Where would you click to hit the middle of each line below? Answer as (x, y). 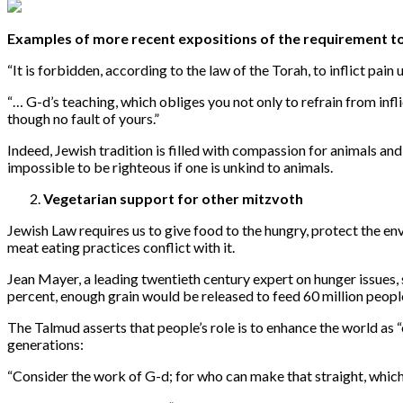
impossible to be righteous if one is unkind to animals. (170, 166)
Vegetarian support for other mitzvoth (173, 198)
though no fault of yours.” (83, 118)
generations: (45, 344)
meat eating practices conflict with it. (121, 246)
